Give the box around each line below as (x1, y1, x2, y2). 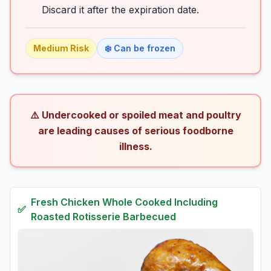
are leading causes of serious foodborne (38, 125, 233, 137)
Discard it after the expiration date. (42, 4, 199, 16)
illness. (119, 140, 152, 152)
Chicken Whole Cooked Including (60, 196, 218, 208)
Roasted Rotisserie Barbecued (31, 211, 176, 223)
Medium (33, 43, 68, 53)
